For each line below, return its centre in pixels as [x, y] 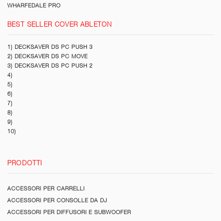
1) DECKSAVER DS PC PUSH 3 [50, 47]
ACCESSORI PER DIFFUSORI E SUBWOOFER [69, 212]
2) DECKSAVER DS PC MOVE [48, 56]
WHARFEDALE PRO [34, 5]
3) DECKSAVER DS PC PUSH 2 [50, 65]
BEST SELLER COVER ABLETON [60, 24]
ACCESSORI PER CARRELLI [46, 189]
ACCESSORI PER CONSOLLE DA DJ [57, 201]
